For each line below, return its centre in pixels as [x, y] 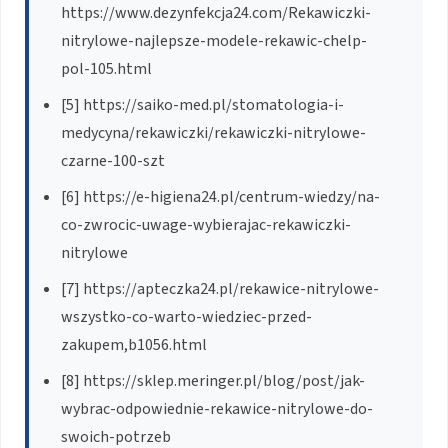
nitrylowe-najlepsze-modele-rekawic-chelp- [214, 40]
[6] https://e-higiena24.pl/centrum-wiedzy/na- [220, 196]
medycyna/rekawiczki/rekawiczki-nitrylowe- [213, 132]
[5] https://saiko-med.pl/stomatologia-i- [202, 104]
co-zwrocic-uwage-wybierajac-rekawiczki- [206, 224]
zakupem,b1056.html [134, 344]
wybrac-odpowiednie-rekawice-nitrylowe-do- [217, 408]
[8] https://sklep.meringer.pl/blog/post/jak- [213, 380]
